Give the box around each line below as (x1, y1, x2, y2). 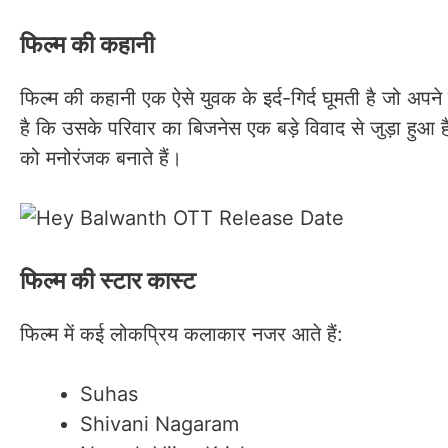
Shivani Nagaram (80, 411, 239, 436)
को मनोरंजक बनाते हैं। (20, 145, 182, 170)
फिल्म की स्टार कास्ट (20, 265, 196, 295)
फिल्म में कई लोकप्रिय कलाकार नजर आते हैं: (20, 321, 343, 346)
